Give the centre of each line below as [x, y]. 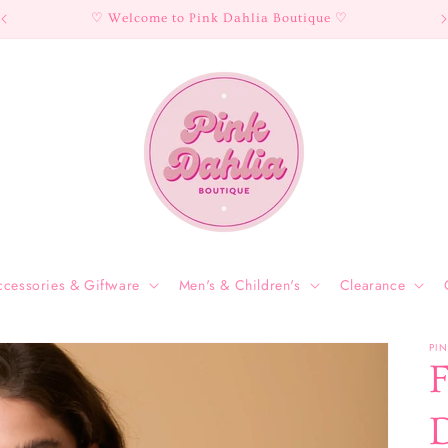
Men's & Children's [239, 285]
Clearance [372, 285]
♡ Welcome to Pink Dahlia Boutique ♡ [220, 18]
